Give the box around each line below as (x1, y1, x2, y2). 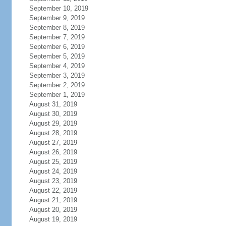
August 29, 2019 (29, 120, 77, 127)
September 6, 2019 (29, 43, 85, 50)
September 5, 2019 (29, 52, 85, 60)
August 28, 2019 (29, 129, 77, 137)
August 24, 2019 (29, 167, 77, 175)
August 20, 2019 (29, 206, 77, 213)
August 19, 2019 (29, 215, 77, 223)
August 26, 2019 (29, 148, 77, 156)
